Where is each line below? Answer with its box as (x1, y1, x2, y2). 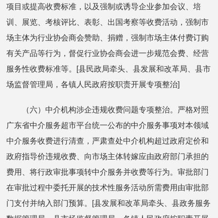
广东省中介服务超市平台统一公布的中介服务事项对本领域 (6, 121, 209, 129)
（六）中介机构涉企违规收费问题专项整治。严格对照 (6, 105, 209, 114)
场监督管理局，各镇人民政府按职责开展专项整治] (6, 80, 180, 89)
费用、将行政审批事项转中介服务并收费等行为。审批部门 (6, 167, 209, 176)
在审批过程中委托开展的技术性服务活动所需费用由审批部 (6, 183, 209, 192)
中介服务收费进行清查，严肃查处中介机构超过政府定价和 (6, 136, 209, 145)
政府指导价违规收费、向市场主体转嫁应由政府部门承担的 (6, 152, 209, 161)
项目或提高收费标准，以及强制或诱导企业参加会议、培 (6, 2, 201, 11)
